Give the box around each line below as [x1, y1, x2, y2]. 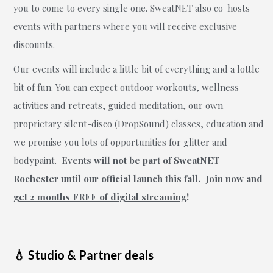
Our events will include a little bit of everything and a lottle [13, 63, 260, 75]
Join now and [203, 172, 263, 185]
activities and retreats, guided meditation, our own [13, 99, 223, 112]
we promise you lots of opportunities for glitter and [13, 136, 227, 148]
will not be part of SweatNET [94, 154, 219, 166]
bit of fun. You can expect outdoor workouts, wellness [13, 81, 239, 93]
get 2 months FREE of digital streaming [13, 191, 186, 203]
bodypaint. [13, 154, 62, 166]
